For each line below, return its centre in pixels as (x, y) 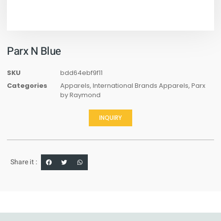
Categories (27, 86)
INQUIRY (110, 118)
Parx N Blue (34, 52)
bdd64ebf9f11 (81, 73)
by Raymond (80, 95)
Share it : (24, 162)
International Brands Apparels (141, 86)
